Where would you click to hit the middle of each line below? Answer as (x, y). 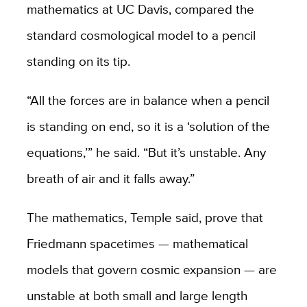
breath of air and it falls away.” (112, 178)
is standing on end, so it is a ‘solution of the (148, 126)
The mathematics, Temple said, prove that (145, 217)
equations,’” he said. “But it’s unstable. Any (146, 152)
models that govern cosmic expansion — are (151, 269)
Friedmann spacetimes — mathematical (137, 243)
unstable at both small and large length (137, 295)
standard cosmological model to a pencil (141, 35)
